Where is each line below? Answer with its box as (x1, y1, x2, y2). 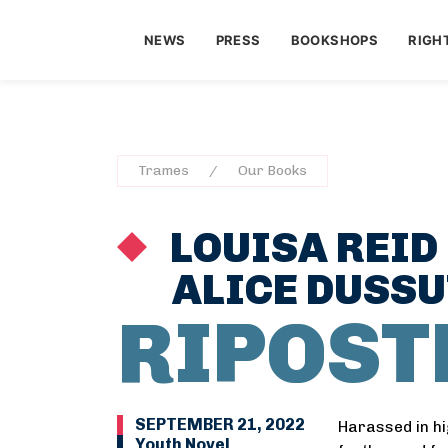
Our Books (238, 162, 307, 179)
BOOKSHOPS (290, 32, 379, 48)
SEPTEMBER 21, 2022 (135, 415, 305, 434)
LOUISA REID (162, 223, 438, 273)
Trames (138, 162, 189, 179)
